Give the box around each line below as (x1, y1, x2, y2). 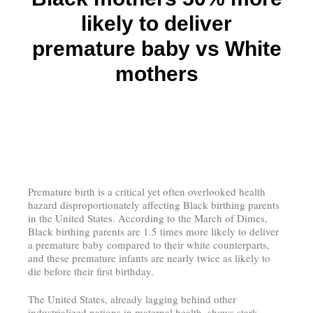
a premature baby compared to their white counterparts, (28, 237, 270, 252)
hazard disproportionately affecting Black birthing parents (28, 197, 279, 212)
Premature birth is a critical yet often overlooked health (28, 184, 265, 198)
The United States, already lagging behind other (28, 291, 236, 306)
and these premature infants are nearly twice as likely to (28, 250, 270, 265)
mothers (115, 61, 198, 85)
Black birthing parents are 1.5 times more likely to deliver (28, 224, 279, 238)
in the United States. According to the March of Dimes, (28, 210, 268, 225)
